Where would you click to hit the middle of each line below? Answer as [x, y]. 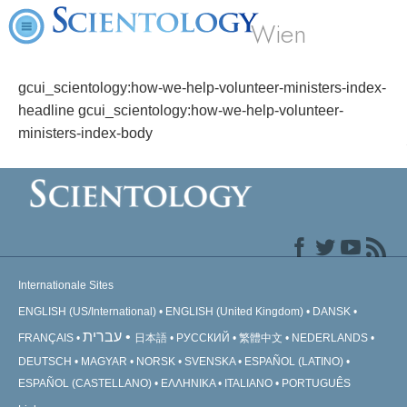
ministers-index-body [85, 133]
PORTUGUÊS [316, 383]
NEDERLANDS [330, 338]
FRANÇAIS [46, 338]
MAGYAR [104, 362]
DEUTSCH [45, 362]
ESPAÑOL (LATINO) [294, 362]
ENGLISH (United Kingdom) [234, 312]
